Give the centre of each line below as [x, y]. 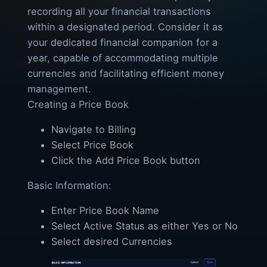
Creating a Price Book [78, 105]
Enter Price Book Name [105, 211]
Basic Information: [69, 186]
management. [59, 89]
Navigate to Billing [94, 130]
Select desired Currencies [112, 242]
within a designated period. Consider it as [125, 27]
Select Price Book [92, 145]
